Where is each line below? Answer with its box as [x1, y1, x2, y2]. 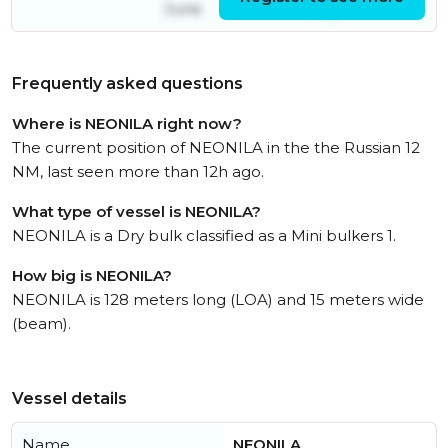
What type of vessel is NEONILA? [12, 202, 261, 221]
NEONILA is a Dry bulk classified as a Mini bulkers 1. [12, 226, 396, 245]
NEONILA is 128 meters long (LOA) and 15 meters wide [12, 290, 424, 309]
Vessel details [12, 389, 127, 408]
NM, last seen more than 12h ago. [12, 162, 264, 181]
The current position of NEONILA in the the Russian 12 [12, 138, 420, 157]
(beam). [12, 314, 71, 333]
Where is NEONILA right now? [12, 114, 242, 133]
